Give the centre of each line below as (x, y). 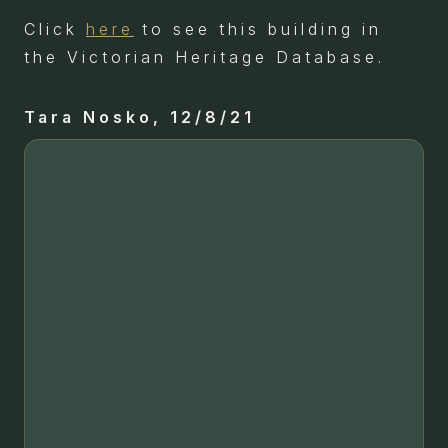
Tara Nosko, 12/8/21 (139, 117)
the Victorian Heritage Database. (204, 57)
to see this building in (258, 29)
